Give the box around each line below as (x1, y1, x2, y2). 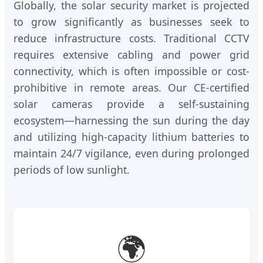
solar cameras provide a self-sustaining (14, 97, 249, 112)
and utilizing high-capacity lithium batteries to (14, 130, 249, 144)
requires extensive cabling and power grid (14, 48, 249, 62)
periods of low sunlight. (14, 163, 130, 177)
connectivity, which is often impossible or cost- (14, 64, 249, 79)
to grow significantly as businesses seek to (14, 15, 249, 29)
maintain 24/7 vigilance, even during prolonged (14, 146, 249, 161)
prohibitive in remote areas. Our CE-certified (14, 80, 249, 95)
